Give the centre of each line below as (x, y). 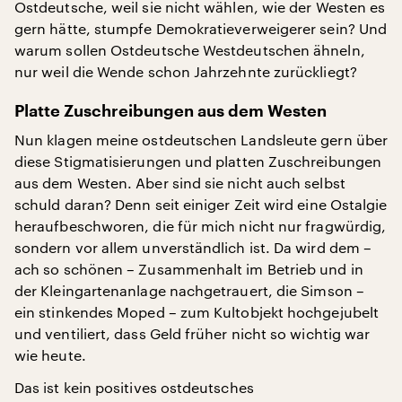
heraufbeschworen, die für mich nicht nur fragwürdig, (201, 226)
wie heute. (50, 355)
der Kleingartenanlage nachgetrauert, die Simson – (189, 291)
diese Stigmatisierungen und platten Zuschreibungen (198, 162)
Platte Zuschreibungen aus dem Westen (170, 112)
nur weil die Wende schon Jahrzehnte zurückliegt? (186, 72)
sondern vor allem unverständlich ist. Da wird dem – (193, 248)
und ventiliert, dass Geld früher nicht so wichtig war (192, 334)
